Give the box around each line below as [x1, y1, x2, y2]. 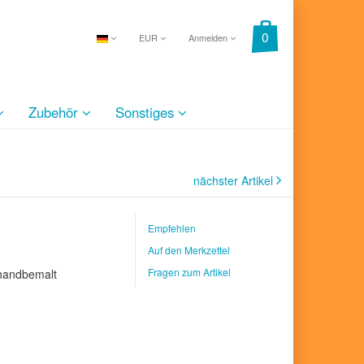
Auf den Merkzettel [148, 243, 230, 257]
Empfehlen [148, 221, 196, 235]
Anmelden [188, 31, 230, 44]
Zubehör [28, 102, 82, 122]
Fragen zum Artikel [148, 265, 231, 279]
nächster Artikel [193, 172, 276, 188]
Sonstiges [115, 102, 178, 122]
